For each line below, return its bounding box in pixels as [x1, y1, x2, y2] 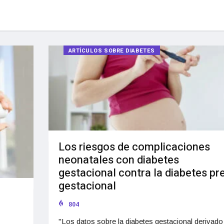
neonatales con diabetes [58, 151, 179, 168]
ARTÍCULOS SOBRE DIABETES [68, 46, 155, 55]
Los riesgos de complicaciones [58, 138, 210, 155]
